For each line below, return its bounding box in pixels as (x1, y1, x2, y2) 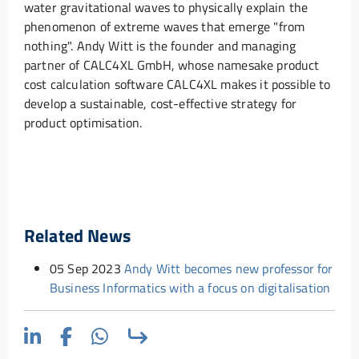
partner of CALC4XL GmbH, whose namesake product (24, 54, 320, 75)
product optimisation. (24, 112, 143, 132)
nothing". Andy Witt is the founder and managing (24, 35, 296, 55)
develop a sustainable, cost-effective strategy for (24, 93, 297, 113)
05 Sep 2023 (50, 259, 121, 279)
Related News (24, 222, 131, 249)
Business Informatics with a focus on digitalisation (50, 278, 331, 298)
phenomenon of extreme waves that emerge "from (24, 16, 305, 36)
